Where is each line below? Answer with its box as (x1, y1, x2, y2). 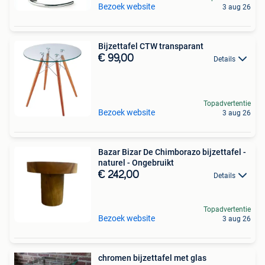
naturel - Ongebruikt (98, 158, 174, 167)
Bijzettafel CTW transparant (98, 41, 203, 51)
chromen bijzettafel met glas (98, 253, 206, 263)
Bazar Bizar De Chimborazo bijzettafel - (98, 147, 246, 157)
